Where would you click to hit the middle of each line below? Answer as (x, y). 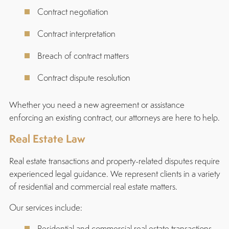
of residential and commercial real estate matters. (93, 186)
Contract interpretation (76, 33)
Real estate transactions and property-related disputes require (114, 161)
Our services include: (45, 207)
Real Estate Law (47, 139)
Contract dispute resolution (84, 77)
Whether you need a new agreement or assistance (97, 105)
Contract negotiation (73, 12)
